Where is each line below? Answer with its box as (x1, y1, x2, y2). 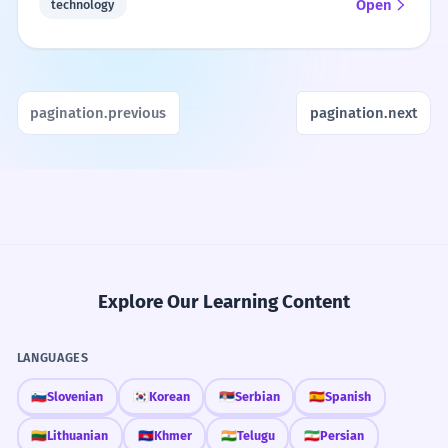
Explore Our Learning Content (98, 290, 350, 314)
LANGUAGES (16, 349, 89, 365)
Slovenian (47, 388, 104, 404)
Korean (148, 388, 190, 404)
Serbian (234, 388, 280, 404)
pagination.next (309, 103, 418, 122)
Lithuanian (47, 427, 109, 443)
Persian (319, 427, 364, 443)
